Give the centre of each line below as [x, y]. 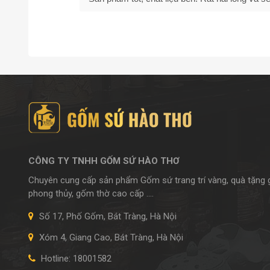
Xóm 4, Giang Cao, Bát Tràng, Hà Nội [110, 238]
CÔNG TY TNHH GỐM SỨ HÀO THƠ [104, 161]
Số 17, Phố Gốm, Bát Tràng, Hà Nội [107, 217]
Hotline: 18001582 [75, 259]
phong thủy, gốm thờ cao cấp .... [91, 194]
